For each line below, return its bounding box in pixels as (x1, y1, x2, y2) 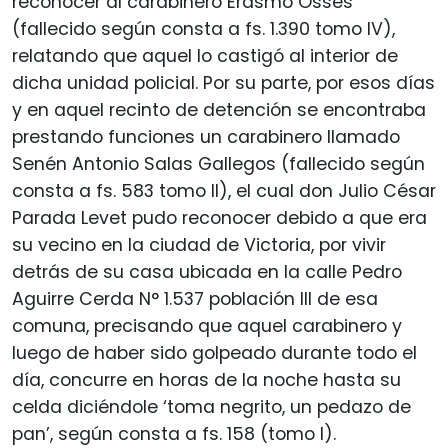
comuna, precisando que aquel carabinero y (12, 313, 402, 338)
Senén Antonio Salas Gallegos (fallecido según (12, 151, 425, 176)
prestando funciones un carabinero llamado (12, 124, 400, 149)
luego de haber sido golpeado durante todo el (12, 340, 417, 365)
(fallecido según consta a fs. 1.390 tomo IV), (12, 16, 395, 41)
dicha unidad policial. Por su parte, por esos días (12, 70, 435, 95)
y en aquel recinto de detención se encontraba (12, 97, 426, 122)
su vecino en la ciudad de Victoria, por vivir (12, 232, 386, 257)
